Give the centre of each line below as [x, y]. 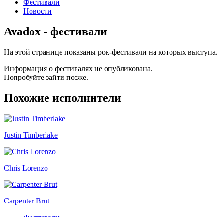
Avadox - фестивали [55, 31]
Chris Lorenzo [26, 168]
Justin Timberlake [31, 135]
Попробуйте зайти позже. [46, 77]
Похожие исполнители [62, 98]
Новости [38, 11]
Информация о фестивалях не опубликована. [78, 68]
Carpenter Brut [27, 201]
